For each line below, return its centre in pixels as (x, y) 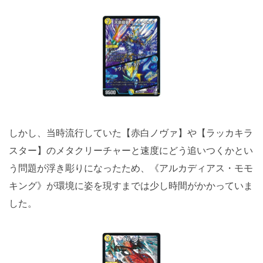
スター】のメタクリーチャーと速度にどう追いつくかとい (131, 150)
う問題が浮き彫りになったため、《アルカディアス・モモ (131, 168)
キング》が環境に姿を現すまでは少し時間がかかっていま (131, 185)
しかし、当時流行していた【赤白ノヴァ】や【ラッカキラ (131, 132)
